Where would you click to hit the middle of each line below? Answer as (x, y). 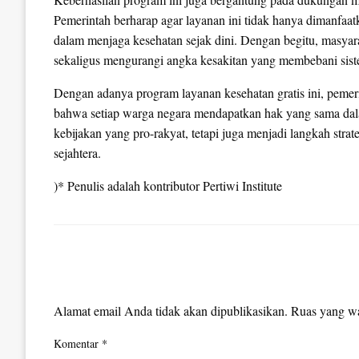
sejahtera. (77, 152)
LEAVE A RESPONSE (125, 282)
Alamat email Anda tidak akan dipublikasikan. (171, 310)
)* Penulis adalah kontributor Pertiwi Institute (168, 185)
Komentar (78, 343)
